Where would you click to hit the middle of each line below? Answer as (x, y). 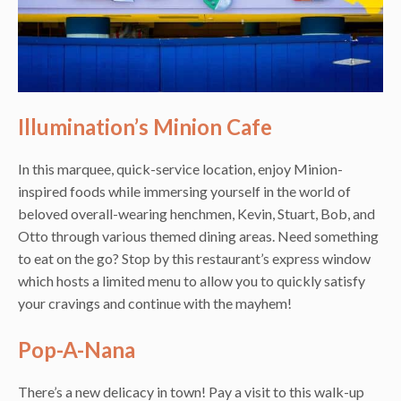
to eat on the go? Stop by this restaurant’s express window (194, 259)
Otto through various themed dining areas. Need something (198, 236)
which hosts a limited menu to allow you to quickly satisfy (192, 281)
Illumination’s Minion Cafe (145, 127)
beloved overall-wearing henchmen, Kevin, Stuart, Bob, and (196, 214)
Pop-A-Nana (77, 350)
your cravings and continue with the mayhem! (155, 303)
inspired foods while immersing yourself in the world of (184, 192)
